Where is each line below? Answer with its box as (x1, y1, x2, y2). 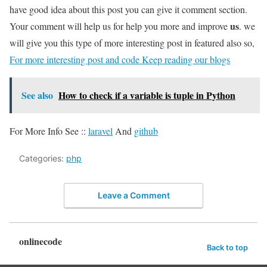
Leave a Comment (97, 190, 170, 201)
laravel (88, 124, 113, 137)
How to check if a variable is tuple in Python (58, 88, 235, 102)
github (134, 124, 158, 137)
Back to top (207, 243, 248, 252)
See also (21, 88, 53, 102)
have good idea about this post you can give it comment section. (10, 2, 247, 15)
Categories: (19, 153, 66, 163)
